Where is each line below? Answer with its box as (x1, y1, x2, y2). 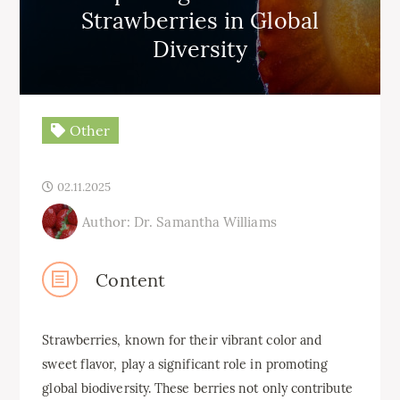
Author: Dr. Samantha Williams (82, 212, 277, 230)
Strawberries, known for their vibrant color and (42, 332, 322, 348)
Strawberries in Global (81, 6, 319, 35)
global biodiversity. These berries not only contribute (42, 380, 353, 396)
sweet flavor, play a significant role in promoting (42, 356, 329, 372)
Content (96, 268, 165, 291)
